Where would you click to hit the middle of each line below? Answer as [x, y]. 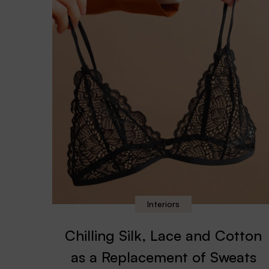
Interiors [163, 204]
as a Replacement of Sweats [163, 257]
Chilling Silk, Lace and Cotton [163, 235]
